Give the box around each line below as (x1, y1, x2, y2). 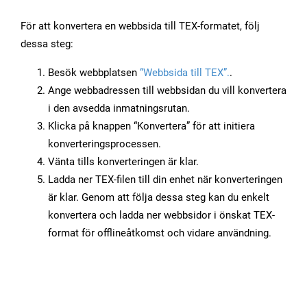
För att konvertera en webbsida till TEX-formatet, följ (21, 20, 260, 33)
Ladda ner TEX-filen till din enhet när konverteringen (48, 173, 282, 186)
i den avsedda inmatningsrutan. (48, 102, 190, 115)
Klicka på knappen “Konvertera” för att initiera (48, 120, 255, 133)
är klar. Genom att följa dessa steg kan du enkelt (48, 191, 269, 204)
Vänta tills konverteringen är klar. (48, 156, 199, 169)
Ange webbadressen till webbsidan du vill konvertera (48, 84, 286, 97)
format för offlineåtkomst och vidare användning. (48, 227, 271, 240)
